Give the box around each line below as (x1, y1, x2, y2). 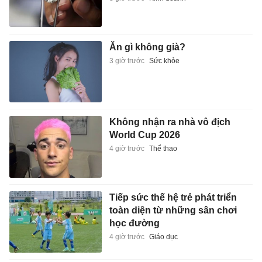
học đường (109, 218, 160, 228)
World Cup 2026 (109, 130, 180, 140)
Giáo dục (149, 232, 178, 241)
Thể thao (149, 144, 177, 153)
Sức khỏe (149, 56, 180, 65)
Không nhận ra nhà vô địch (109, 117, 230, 127)
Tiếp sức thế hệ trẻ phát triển (109, 192, 237, 202)
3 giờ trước (109, 56, 144, 65)
